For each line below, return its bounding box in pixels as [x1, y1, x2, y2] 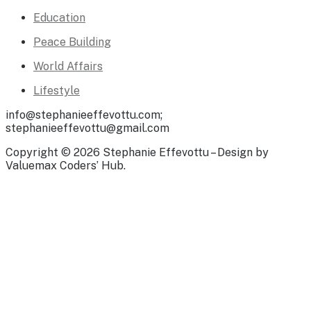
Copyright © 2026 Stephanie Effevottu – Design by [6, 146, 269, 160]
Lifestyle [33, 84, 80, 98]
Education [33, 11, 85, 25]
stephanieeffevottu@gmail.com [6, 121, 169, 135]
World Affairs [33, 60, 103, 74]
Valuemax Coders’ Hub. [6, 159, 126, 173]
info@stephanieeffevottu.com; [6, 108, 162, 122]
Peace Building [33, 35, 111, 49]
